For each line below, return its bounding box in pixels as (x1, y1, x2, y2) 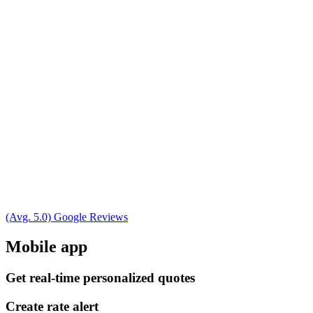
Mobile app (6, 238, 87, 256)
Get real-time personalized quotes (6, 270, 195, 285)
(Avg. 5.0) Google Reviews (6, 211, 128, 224)
